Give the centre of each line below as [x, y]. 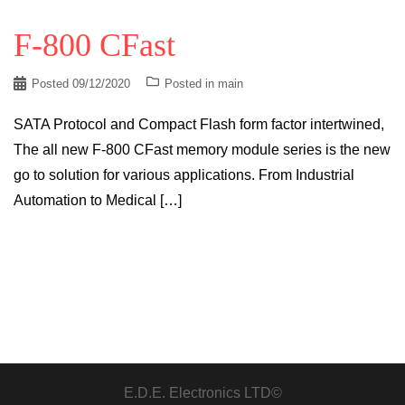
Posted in [191, 83]
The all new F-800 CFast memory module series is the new [202, 149]
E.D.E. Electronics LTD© [202, 392]
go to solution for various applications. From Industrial [184, 174]
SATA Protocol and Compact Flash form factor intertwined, [199, 124]
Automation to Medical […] [98, 200]
